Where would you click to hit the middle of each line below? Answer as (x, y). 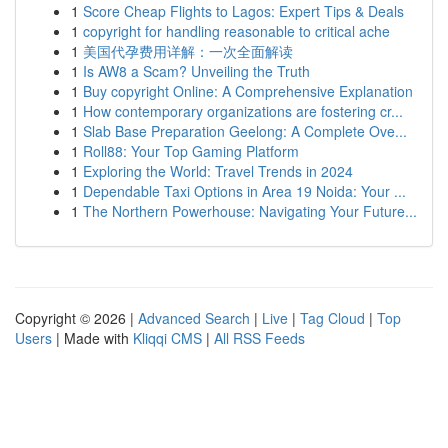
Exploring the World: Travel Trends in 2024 (218, 171)
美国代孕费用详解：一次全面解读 (188, 51)
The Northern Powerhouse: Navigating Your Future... (250, 211)
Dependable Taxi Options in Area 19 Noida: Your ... (244, 191)
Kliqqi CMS (167, 338)
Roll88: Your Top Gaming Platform (191, 151)
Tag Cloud (332, 318)
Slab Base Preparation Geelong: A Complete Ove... (245, 131)
